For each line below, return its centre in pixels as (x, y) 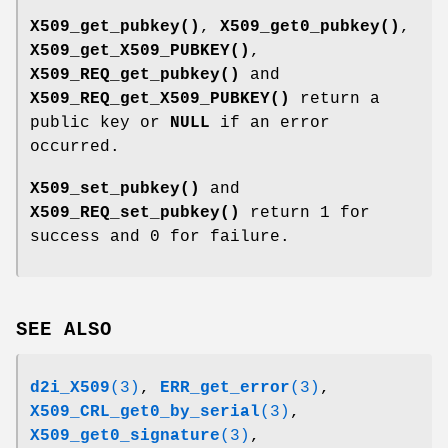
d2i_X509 (70, 387)
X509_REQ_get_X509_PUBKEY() (160, 99)
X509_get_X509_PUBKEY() (140, 51)
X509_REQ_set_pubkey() (135, 213)
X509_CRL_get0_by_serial (145, 411)
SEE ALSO (64, 329)
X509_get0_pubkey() (310, 27)
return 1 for (305, 213)
